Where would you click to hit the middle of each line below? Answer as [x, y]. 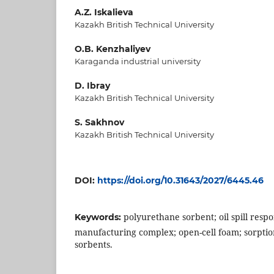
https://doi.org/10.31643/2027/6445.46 [180, 180]
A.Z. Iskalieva [104, 12]
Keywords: [99, 217]
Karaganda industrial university [138, 61]
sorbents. [94, 244]
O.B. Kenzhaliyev [113, 49]
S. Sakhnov [99, 122]
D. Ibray [92, 85]
